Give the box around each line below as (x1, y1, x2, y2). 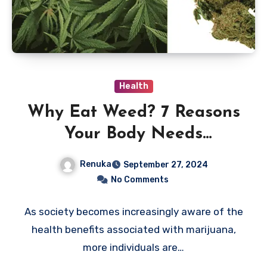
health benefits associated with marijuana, (31, 223, 236, 236)
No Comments (110, 175, 169, 185)
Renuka (79, 159, 111, 170)
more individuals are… (83, 241, 184, 254)
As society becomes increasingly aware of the (24, 206, 243, 218)
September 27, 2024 (123, 160, 208, 170)
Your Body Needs (64, 126, 203, 143)
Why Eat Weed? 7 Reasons (27, 104, 240, 122)
